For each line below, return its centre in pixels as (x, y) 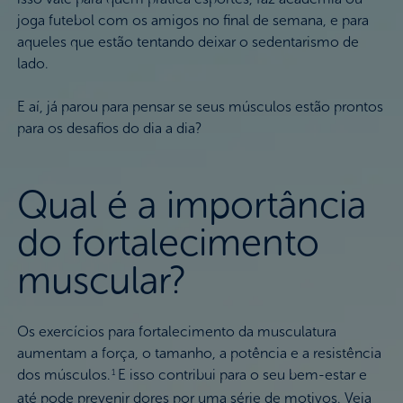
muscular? (101, 280)
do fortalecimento (168, 242)
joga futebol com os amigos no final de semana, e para (193, 20)
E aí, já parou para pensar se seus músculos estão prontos (200, 106)
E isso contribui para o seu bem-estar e (242, 374)
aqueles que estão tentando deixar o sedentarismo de (188, 41)
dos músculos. (63, 374)
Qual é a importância (191, 205)
